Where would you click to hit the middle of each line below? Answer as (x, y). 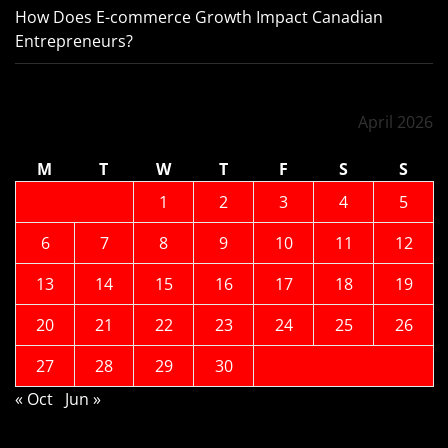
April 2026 (395, 122)
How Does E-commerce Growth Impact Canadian (199, 17)
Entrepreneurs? (74, 41)
